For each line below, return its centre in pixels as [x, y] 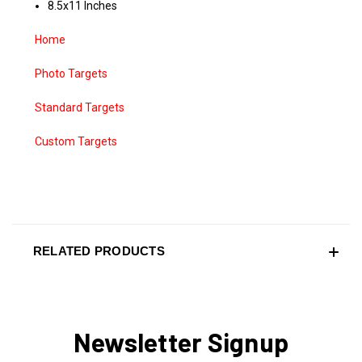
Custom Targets [76, 142]
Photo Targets [71, 74]
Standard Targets [80, 108]
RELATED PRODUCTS [99, 251]
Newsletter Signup [181, 342]
